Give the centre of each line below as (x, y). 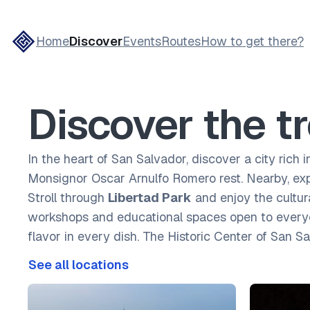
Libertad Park (150, 198)
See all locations (79, 265)
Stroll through (68, 198)
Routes (181, 41)
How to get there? (252, 41)
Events (142, 41)
